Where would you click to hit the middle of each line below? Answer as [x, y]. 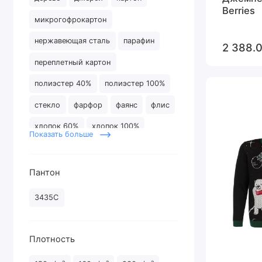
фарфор [88, 105]
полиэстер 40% [63, 84]
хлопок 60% [57, 126]
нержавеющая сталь [73, 41]
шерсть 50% [57, 147]
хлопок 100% [116, 126]
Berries [238, 10]
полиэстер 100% [135, 84]
